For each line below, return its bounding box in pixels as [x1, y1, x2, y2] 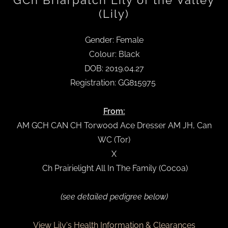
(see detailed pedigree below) [60, 192, 168, 202]
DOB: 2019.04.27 [84, 64, 144, 73]
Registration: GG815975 [70, 78, 158, 88]
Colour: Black [89, 49, 139, 59]
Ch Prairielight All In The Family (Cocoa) [40, 163, 188, 173]
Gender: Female [84, 35, 144, 45]
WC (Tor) [98, 135, 130, 145]
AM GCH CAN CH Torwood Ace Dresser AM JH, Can [16, 121, 212, 130]
